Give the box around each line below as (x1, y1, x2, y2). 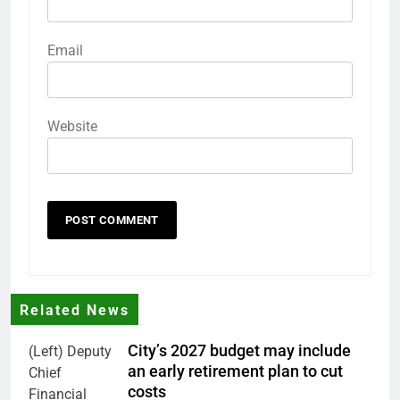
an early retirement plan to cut (128, 362, 343, 380)
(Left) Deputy (29, 342, 112, 360)
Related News (20, 302, 129, 319)
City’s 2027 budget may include (128, 341, 351, 360)
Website (47, 117, 97, 135)
